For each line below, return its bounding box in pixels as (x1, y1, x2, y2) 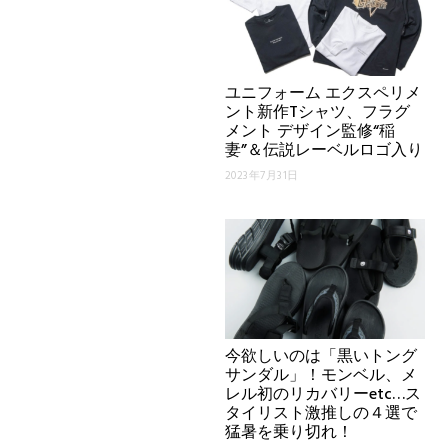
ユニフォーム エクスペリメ (224, 81, 421, 107)
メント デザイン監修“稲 (224, 119, 395, 145)
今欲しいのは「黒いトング (224, 344, 417, 370)
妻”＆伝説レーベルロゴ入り (224, 138, 423, 164)
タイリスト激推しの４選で (224, 401, 417, 427)
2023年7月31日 (224, 167, 299, 185)
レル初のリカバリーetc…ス (224, 382, 421, 408)
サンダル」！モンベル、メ (224, 363, 417, 389)
